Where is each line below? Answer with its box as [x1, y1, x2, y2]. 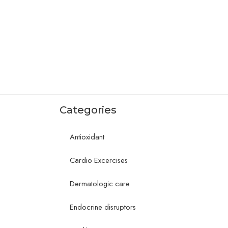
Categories [60, 104, 117, 117]
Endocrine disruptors [70, 202, 136, 213]
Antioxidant [70, 131, 104, 142]
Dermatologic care [70, 178, 130, 189]
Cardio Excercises [70, 155, 128, 166]
